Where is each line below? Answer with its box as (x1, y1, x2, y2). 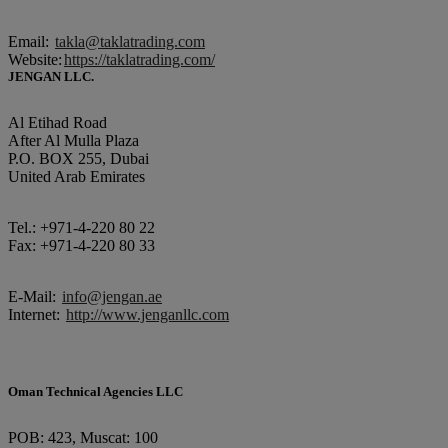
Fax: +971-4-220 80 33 (8, 237, 155, 254)
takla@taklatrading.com (55, 33, 205, 50)
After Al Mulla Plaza (8, 132, 139, 149)
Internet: (8, 306, 64, 323)
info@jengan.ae (62, 288, 162, 305)
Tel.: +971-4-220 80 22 (8, 219, 155, 236)
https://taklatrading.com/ (64, 51, 215, 68)
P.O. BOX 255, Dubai (8, 150, 149, 167)
